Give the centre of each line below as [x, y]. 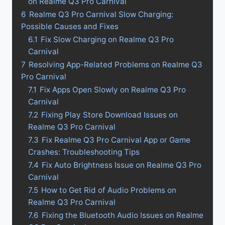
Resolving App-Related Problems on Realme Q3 [116, 65]
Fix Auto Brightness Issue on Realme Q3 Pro [122, 165]
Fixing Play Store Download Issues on [109, 115]
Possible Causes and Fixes [70, 27]
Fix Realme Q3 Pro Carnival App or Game [116, 140]
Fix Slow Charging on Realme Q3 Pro [107, 40]
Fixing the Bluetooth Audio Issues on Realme [123, 215]
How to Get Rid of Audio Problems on [109, 190]
